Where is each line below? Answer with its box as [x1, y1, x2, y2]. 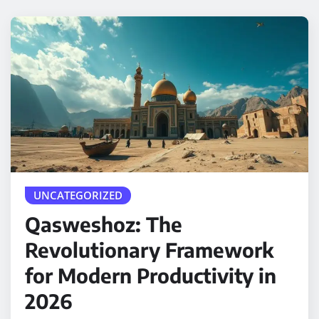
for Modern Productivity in [25, 262, 276, 288]
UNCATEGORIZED [33, 187, 122, 202]
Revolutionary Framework [25, 236, 274, 262]
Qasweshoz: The [25, 211, 182, 236]
